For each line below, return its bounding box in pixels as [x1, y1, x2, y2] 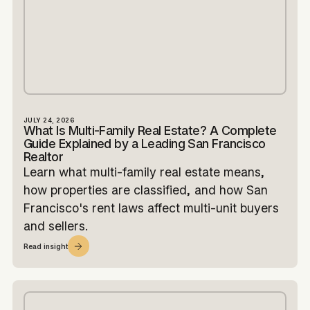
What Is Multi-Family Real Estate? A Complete [23, 123, 277, 138]
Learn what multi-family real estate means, [23, 165, 265, 180]
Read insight [23, 241, 68, 250]
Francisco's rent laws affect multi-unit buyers [23, 201, 279, 216]
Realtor [23, 149, 64, 165]
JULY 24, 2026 [23, 116, 75, 125]
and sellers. [23, 219, 88, 234]
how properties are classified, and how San [23, 183, 268, 198]
